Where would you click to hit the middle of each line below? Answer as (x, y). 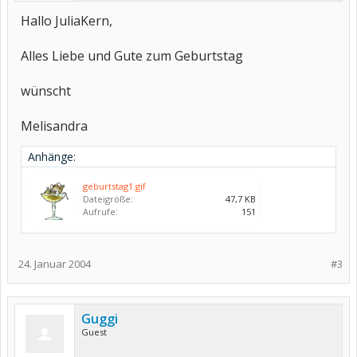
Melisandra (54, 126)
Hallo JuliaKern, (67, 21)
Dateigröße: (108, 199)
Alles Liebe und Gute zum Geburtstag (132, 56)
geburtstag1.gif (114, 186)
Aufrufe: (100, 212)
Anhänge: (52, 157)
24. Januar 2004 (55, 264)
